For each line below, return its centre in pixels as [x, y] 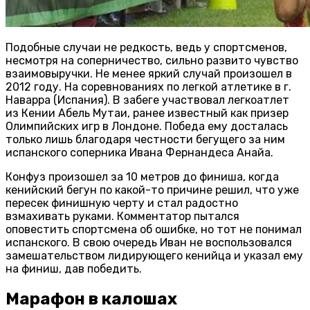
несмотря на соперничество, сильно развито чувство [152, 61]
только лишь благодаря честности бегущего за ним [145, 140]
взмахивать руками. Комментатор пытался [122, 217]
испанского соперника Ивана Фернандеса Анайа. [139, 153]
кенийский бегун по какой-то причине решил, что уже [152, 190]
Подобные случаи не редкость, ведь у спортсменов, [146, 48]
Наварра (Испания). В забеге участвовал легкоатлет [147, 100]
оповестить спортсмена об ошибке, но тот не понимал [154, 230]
